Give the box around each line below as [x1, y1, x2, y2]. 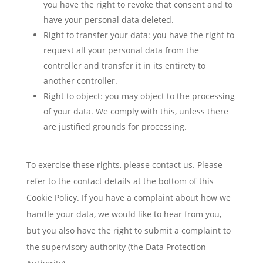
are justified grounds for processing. [43, 121, 187, 132]
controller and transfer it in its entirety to [43, 60, 205, 71]
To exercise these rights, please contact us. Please [26, 159, 222, 170]
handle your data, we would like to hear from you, [26, 208, 221, 220]
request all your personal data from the [43, 45, 199, 56]
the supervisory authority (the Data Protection [26, 241, 206, 252]
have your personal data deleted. [43, 14, 174, 25]
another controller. [43, 75, 117, 86]
